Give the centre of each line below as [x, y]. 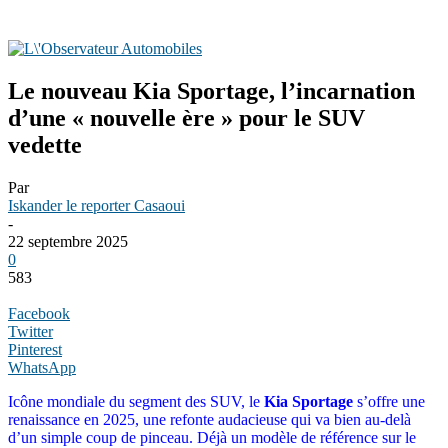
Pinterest [35, 349]
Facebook [39, 313]
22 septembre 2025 [68, 241]
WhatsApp [42, 367]
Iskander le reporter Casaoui [96, 205]
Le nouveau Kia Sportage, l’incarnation [211, 90]
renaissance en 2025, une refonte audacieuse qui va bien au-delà [209, 419]
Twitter [30, 331]
